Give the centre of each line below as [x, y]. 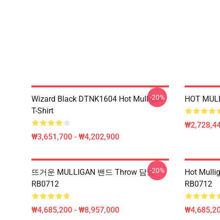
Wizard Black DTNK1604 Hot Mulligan [97, 99]
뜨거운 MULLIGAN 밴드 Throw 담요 [93, 172]
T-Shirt [42, 111]
